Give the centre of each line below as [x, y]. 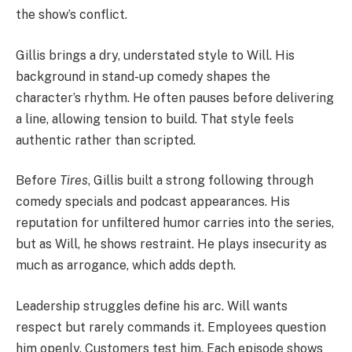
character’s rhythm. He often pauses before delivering [175, 97]
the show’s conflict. [71, 15]
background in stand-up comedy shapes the [143, 76]
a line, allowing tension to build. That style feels [155, 119]
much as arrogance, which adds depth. [126, 266]
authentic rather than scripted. [106, 140]
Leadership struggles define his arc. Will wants [152, 306]
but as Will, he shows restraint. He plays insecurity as [171, 244]
